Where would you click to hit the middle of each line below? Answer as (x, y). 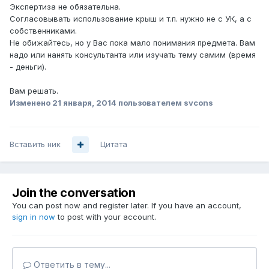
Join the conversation (74, 193)
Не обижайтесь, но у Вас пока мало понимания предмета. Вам (132, 43)
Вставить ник (35, 144)
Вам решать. (34, 91)
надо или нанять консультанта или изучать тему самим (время (133, 55)
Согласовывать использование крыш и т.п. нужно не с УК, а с (131, 19)
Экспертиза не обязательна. (65, 7)
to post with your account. (106, 217)
